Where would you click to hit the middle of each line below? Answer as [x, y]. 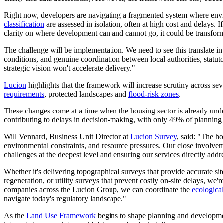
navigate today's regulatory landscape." [65, 198]
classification [24, 24]
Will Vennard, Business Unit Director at [67, 136]
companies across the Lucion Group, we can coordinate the [98, 189]
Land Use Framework [61, 215]
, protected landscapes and [86, 94]
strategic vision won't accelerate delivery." [70, 68]
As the [15, 215]
